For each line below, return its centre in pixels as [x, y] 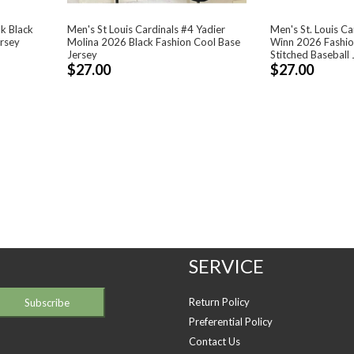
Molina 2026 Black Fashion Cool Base [154, 41]
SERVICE [226, 266]
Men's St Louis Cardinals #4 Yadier [147, 29]
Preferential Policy [231, 322]
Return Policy [219, 302]
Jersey [83, 54]
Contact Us [215, 341]
